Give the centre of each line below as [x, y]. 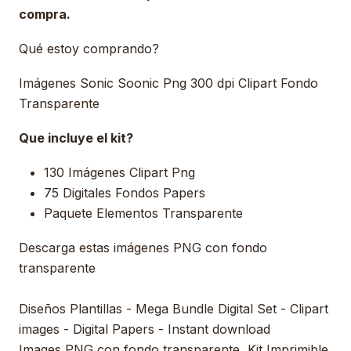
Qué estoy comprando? [89, 49]
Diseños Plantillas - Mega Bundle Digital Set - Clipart [174, 309]
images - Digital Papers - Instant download [145, 329]
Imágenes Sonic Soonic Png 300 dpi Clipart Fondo [168, 83]
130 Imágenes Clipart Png [119, 172]
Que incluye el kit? [76, 138]
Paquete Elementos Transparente [143, 213]
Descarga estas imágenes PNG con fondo [143, 248]
